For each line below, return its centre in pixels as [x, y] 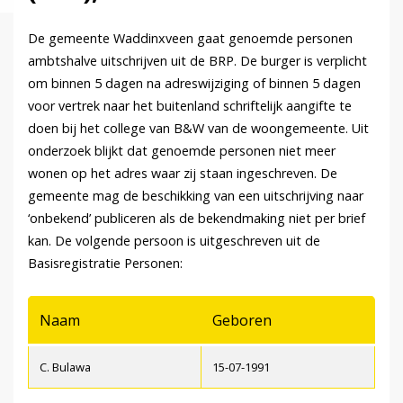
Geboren [242, 321]
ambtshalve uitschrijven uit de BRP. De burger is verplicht [197, 61]
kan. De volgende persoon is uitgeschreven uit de [174, 241]
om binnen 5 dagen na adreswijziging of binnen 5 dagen [194, 84]
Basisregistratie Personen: [105, 264]
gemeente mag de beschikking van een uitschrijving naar [196, 196]
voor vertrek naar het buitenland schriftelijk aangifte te [190, 106]
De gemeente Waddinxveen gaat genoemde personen [190, 39]
